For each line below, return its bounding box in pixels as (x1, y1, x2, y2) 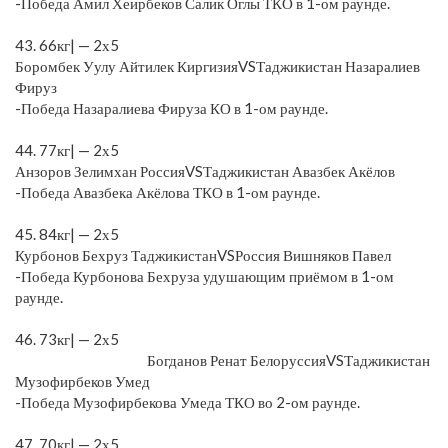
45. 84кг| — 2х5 (15, 224, 119, 243)
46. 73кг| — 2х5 (15, 329, 428, 348)
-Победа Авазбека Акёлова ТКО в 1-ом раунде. (15, 182, 320, 201)
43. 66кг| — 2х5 (15, 35, 119, 54)
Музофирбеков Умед (15, 371, 150, 390)
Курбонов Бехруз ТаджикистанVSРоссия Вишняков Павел (15, 245, 391, 264)
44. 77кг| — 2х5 (15, 140, 119, 159)
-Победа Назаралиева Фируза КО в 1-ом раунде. (15, 98, 328, 117)
